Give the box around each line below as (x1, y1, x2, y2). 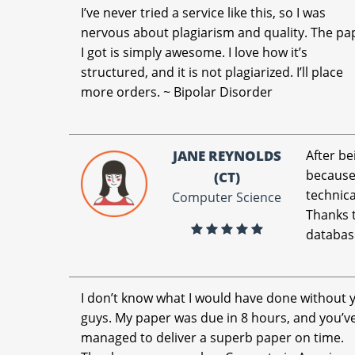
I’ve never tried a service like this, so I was (81, 4, 326, 21)
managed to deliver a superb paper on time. (81, 329, 345, 346)
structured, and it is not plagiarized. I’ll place (81, 63, 344, 81)
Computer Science (172, 189, 282, 206)
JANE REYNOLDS (172, 147, 281, 165)
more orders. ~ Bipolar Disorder (81, 83, 273, 101)
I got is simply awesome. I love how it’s (81, 44, 308, 61)
